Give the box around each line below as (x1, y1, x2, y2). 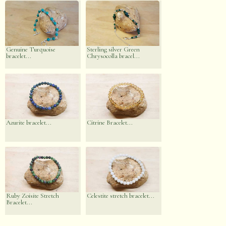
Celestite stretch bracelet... (87, 192, 154, 200)
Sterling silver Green (87, 45, 140, 54)
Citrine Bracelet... (87, 119, 133, 127)
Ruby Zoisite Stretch (6, 192, 59, 200)
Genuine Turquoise (6, 45, 55, 54)
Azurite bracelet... (6, 119, 51, 127)
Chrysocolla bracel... (87, 52, 140, 61)
